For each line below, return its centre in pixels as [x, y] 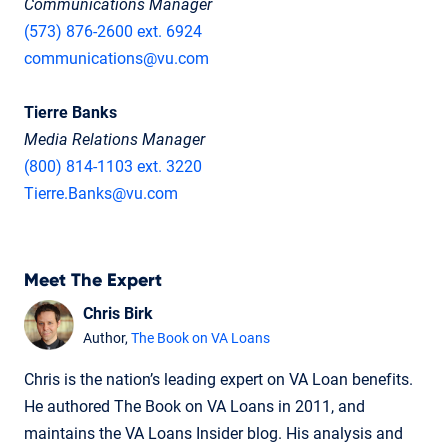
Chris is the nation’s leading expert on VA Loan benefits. [218, 380]
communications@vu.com [116, 59]
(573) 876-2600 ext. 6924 [113, 32]
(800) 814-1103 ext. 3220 [113, 167]
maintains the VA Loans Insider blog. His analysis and [213, 434]
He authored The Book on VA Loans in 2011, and [194, 407]
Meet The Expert [93, 281]
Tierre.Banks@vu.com [101, 194]
